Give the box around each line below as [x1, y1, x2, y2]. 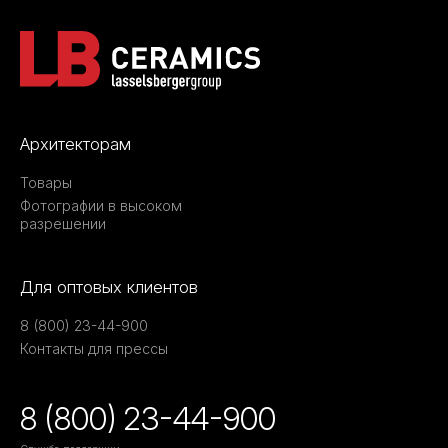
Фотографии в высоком [20, 196, 182, 214]
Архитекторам [20, 133, 131, 154]
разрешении [20, 214, 106, 232]
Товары [20, 173, 72, 191]
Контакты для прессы [20, 339, 168, 357]
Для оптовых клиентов [20, 276, 198, 297]
